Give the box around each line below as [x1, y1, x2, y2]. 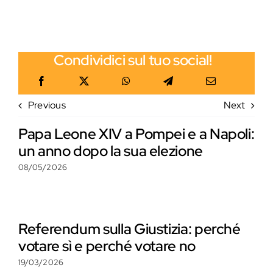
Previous [28, 99, 66, 112]
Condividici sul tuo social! [54, 50, 212, 69]
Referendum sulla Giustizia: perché [18, 219, 241, 238]
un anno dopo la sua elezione [18, 141, 203, 160]
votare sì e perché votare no [18, 236, 196, 255]
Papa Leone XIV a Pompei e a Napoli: [18, 124, 255, 143]
